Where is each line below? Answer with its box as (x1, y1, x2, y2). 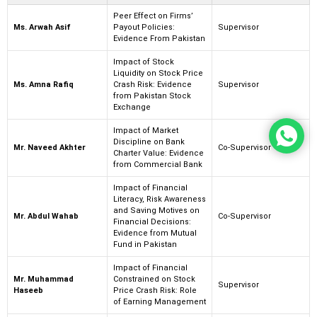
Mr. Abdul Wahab (13, 211, 79, 221)
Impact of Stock (113, 57, 174, 67)
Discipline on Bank (113, 137, 185, 146)
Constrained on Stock (113, 274, 195, 284)
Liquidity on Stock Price (113, 68, 203, 78)
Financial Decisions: (113, 217, 191, 226)
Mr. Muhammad (13, 274, 74, 284)
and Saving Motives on (113, 205, 200, 215)
